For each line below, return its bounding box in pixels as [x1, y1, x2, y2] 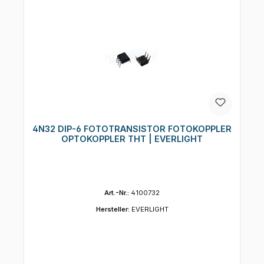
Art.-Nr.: [104, 189, 131, 197]
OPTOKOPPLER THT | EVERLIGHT [61, 134, 203, 144]
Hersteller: [95, 205, 131, 214]
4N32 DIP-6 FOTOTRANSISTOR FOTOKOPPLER [32, 124, 232, 134]
